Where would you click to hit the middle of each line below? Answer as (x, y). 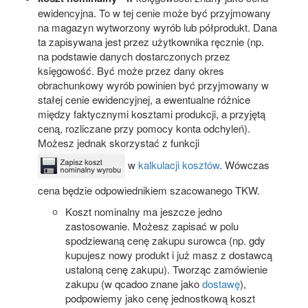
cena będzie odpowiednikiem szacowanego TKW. (149, 190)
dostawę (221, 283)
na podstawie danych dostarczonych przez (134, 56)
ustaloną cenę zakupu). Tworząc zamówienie (166, 269)
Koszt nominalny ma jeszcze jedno (144, 211)
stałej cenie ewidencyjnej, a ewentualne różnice (144, 99)
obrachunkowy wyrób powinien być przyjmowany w (153, 85)
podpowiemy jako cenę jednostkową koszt (160, 298)
